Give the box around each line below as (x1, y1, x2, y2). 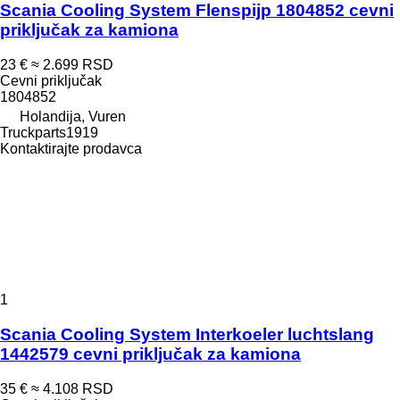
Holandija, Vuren (20, 109, 126, 125)
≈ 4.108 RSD (31, 380, 113, 396)
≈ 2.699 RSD (31, 57, 113, 73)
